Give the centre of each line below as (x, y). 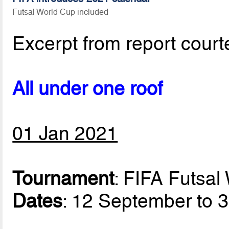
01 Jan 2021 (65, 133)
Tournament (63, 178)
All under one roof (88, 88)
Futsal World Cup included (61, 12)
